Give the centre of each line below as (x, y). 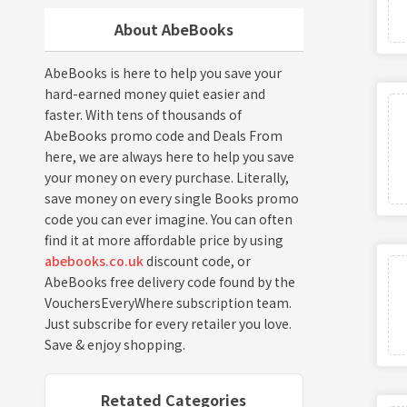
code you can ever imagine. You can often (168, 219)
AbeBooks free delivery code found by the (169, 282)
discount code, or (197, 261)
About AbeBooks (174, 29)
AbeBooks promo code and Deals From (163, 135)
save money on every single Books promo (171, 198)
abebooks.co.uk (94, 261)
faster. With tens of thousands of (143, 114)
